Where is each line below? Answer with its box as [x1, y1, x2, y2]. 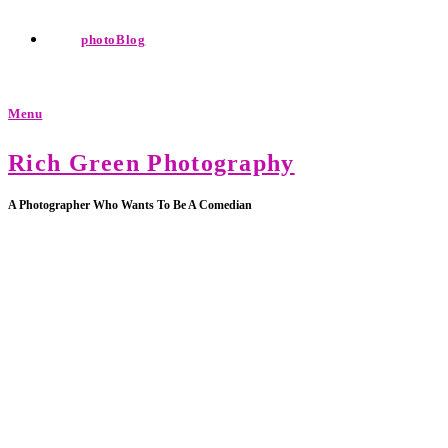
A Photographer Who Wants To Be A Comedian [8, 197, 252, 212]
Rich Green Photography [8, 150, 295, 176]
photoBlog [81, 32, 146, 47]
